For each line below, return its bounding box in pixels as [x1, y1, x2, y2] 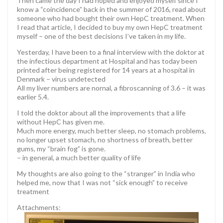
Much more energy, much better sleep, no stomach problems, [17, 126, 206, 135]
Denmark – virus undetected [17, 74, 106, 83]
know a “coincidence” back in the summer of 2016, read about [17, 4, 206, 13]
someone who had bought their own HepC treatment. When [17, 13, 205, 22]
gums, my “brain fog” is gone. [17, 144, 106, 153]
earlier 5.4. [17, 92, 49, 101]
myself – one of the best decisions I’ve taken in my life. [17, 31, 186, 40]
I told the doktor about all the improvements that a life [17, 108, 186, 117]
